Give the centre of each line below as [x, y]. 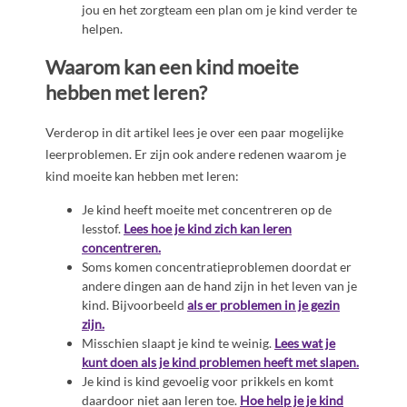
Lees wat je [305, 343]
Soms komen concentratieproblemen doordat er [217, 267]
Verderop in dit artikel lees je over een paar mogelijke [194, 133]
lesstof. [103, 229]
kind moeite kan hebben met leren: [142, 176]
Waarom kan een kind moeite [172, 67]
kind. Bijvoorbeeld [134, 305]
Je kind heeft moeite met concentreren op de [207, 210]
